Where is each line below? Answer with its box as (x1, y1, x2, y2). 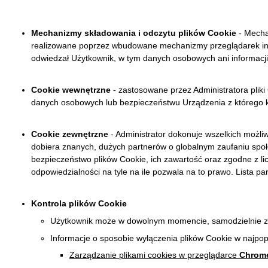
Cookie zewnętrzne (31, 129, 108, 139)
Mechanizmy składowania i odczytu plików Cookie (31, 28, 236, 38)
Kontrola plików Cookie (31, 199, 127, 209)
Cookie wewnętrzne (31, 85, 113, 95)
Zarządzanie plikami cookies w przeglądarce (69, 250, 239, 260)
